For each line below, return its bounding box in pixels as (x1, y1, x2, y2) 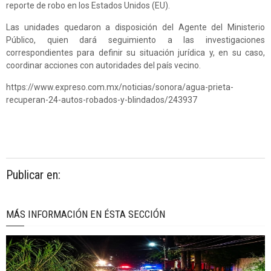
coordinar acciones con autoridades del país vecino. (6, 60, 201, 70)
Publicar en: (6, 167, 60, 182)
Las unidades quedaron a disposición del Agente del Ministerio (6, 22, 265, 32)
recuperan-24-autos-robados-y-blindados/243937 (6, 94, 197, 105)
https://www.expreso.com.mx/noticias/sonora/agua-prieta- (6, 82, 233, 92)
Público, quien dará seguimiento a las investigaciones (6, 34, 265, 45)
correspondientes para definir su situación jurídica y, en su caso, (6, 47, 265, 57)
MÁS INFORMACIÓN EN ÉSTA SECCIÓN (6, 207, 165, 220)
